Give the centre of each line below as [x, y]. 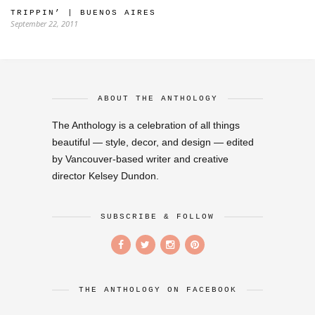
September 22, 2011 [44, 24]
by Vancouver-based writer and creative [140, 159]
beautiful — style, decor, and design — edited [153, 142]
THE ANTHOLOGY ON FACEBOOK [157, 290]
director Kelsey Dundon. [105, 176]
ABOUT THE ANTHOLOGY [157, 99]
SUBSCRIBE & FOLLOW [157, 217]
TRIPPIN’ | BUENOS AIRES [83, 13]
